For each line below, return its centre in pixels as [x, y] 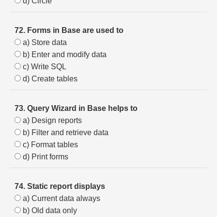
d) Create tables [49, 79]
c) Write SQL [44, 67]
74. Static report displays [60, 186]
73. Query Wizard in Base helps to [76, 108]
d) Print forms [45, 157]
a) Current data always [61, 198]
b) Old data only [49, 210]
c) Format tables [49, 145]
